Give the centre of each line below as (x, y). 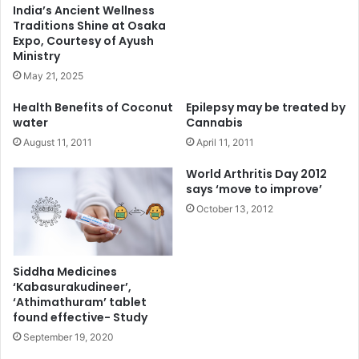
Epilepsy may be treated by (266, 107)
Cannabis (214, 122)
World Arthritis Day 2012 (256, 173)
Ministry (36, 56)
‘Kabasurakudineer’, (72, 287)
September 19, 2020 (69, 337)
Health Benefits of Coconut (93, 107)
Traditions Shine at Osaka (89, 25)
